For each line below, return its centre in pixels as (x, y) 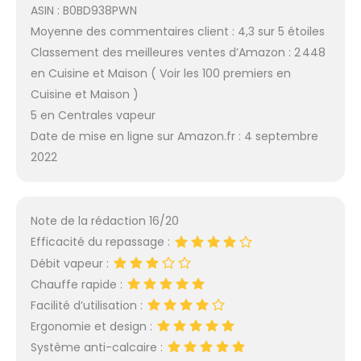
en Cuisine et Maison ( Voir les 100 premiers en (160, 73)
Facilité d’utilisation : (88, 305)
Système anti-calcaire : (98, 348)
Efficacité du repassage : (102, 242)
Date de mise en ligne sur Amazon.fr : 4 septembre (174, 136)
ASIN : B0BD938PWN (83, 10)
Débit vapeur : (71, 263)
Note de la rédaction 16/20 (104, 221)
